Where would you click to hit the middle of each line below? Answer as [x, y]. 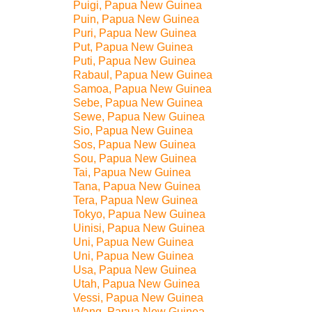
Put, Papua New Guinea [133, 47]
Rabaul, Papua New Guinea [143, 75]
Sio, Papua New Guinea [133, 131]
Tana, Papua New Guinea [137, 186]
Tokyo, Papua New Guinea [139, 214]
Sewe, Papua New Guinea [139, 117]
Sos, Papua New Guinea [134, 145]
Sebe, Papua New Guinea [138, 103]
